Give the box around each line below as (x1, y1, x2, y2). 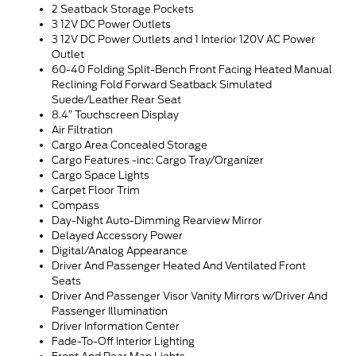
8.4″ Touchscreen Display (52, 108, 179, 121)
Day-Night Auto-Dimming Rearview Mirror (52, 214, 262, 226)
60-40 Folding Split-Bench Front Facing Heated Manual (52, 63, 332, 75)
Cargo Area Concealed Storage (52, 138, 207, 151)
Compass (52, 199, 99, 211)
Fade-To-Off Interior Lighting (52, 335, 195, 347)
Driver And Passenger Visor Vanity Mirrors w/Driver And (52, 289, 327, 302)
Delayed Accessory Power (52, 229, 183, 242)
